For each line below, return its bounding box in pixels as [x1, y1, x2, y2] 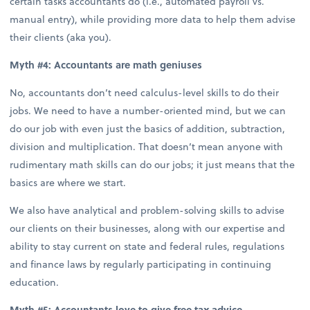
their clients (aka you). [10, 29, 112, 44]
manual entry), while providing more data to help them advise [10, 11, 296, 26]
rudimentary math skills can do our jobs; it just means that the [10, 156, 295, 172]
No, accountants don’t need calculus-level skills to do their [10, 84, 280, 100]
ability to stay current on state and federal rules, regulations [10, 239, 285, 254]
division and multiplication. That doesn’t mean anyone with [10, 138, 284, 154]
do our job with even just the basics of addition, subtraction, [10, 120, 286, 136]
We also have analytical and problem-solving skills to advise [10, 203, 285, 218]
